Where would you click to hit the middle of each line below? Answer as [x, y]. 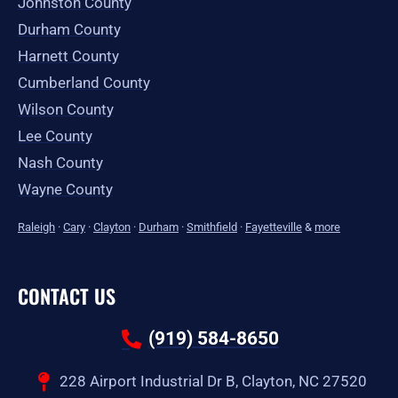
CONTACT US [67, 296]
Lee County [55, 136]
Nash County [60, 163]
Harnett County [68, 56]
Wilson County [66, 110]
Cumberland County [84, 83]
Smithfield [212, 227]
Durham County [69, 30]
